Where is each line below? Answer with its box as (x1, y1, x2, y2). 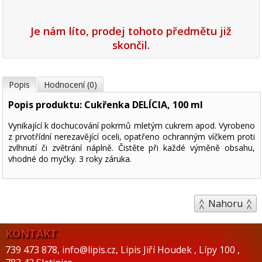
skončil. (112, 37, 150, 52)
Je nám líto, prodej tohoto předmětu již (30, 23, 232, 38)
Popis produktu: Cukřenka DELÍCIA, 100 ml (8, 98, 204, 111)
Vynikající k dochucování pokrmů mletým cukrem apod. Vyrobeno (8, 119, 255, 131)
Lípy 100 (198, 243, 237, 256)
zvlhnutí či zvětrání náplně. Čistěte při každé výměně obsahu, (8, 142, 255, 153)
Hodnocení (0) (44, 78, 98, 90)
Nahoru (208, 196, 243, 210)
